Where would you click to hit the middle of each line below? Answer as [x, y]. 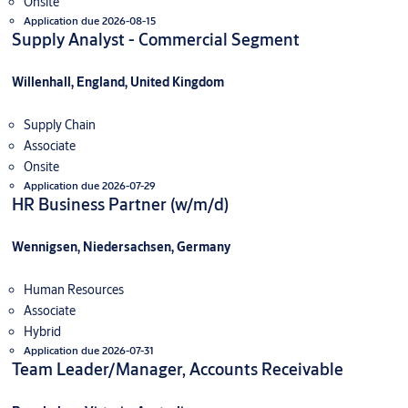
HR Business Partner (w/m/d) [120, 204]
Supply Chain [59, 125]
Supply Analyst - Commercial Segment [155, 40]
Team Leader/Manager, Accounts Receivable [177, 369]
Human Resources [73, 290]
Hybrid [42, 332]
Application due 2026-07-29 [89, 186]
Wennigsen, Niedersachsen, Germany [121, 247]
